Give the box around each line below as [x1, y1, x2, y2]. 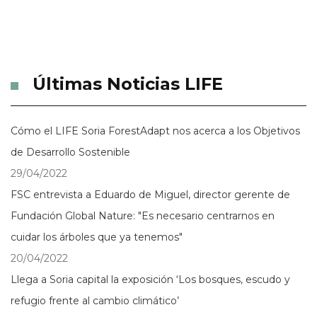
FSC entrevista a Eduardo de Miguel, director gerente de [11, 188, 290, 201]
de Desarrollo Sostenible [11, 145, 130, 158]
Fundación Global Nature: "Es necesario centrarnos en [11, 209, 275, 222]
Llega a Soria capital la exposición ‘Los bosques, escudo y [11, 272, 290, 286]
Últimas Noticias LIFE [33, 73, 223, 94]
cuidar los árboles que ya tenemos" [11, 230, 183, 243]
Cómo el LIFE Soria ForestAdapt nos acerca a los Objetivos [11, 124, 300, 137]
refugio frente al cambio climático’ [11, 294, 179, 307]
